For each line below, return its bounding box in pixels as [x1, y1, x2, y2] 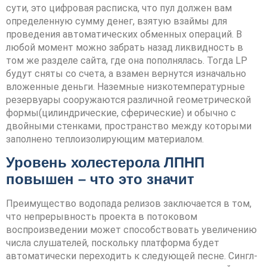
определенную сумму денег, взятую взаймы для [6, 15, 227, 27]
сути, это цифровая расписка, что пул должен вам [6, 2, 232, 14]
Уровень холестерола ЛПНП [6, 154, 204, 171]
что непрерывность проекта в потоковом [6, 211, 197, 223]
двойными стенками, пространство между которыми [6, 120, 252, 132]
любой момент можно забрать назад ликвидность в [6, 42, 243, 53]
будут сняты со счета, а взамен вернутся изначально [6, 68, 246, 79]
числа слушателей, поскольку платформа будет [6, 237, 219, 249]
